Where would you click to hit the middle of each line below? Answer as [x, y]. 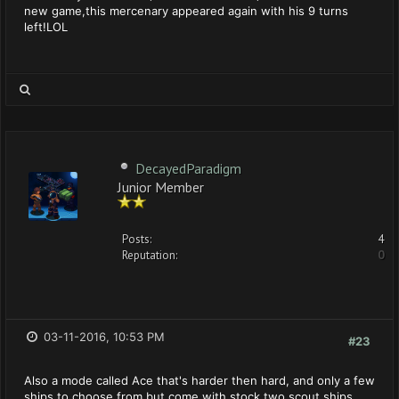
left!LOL [46, 27]
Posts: [137, 239]
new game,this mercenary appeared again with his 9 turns [186, 11]
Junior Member [161, 186]
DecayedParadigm [188, 168]
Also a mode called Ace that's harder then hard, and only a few [199, 380]
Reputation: [150, 255]
